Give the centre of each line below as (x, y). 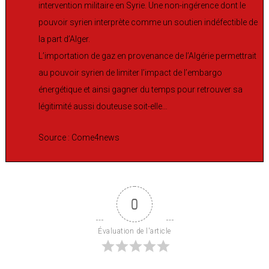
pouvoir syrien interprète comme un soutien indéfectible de (148, 22)
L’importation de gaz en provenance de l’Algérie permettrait (147, 56)
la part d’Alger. (64, 39)
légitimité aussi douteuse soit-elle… (103, 106)
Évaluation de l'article (134, 231)
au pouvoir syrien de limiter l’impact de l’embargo (130, 72)
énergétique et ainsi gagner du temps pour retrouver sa (141, 89)
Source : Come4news (79, 137)
